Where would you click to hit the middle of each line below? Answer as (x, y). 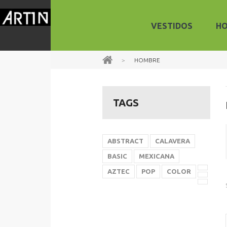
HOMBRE (146, 60)
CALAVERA (173, 141)
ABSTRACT (125, 141)
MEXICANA (157, 156)
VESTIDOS (172, 26)
